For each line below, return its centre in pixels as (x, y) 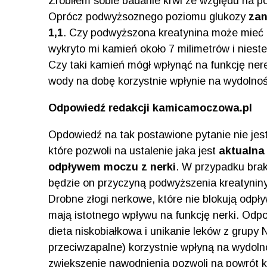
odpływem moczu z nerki (112, 167)
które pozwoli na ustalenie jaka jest (133, 150)
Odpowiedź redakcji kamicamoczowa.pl (150, 108)
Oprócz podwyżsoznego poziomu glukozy (148, 16)
